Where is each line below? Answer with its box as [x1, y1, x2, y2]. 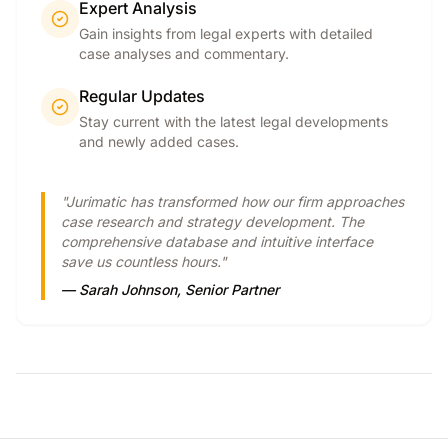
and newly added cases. [79, 133, 239, 150]
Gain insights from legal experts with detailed [79, 25, 373, 42]
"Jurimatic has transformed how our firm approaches [61, 193, 404, 210]
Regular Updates [79, 86, 205, 106]
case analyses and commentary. [79, 45, 289, 62]
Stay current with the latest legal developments [79, 113, 388, 130]
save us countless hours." [61, 253, 227, 270]
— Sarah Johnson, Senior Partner [61, 281, 279, 298]
